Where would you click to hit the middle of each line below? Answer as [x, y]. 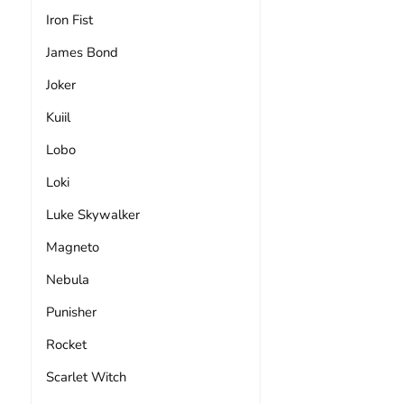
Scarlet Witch [86, 376]
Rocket [66, 344]
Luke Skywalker [92, 214]
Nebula [67, 279]
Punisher [71, 312]
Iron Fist [69, 19]
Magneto [72, 247]
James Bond [82, 52]
